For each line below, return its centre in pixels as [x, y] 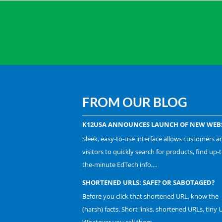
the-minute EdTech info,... [119, 164]
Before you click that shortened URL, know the [150, 196]
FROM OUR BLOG [135, 102]
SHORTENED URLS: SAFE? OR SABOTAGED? [148, 182]
